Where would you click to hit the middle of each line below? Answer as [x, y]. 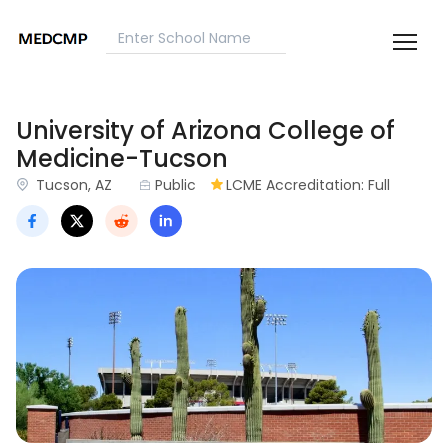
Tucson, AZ [74, 185]
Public [175, 185]
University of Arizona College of [205, 131]
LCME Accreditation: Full [308, 185]
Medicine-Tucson [122, 159]
